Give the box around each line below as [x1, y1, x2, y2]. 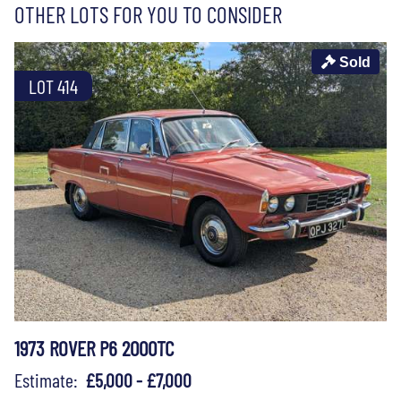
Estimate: [14, 367, 85, 391]
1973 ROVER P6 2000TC [14, 335, 174, 361]
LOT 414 [29, 73, 78, 98]
